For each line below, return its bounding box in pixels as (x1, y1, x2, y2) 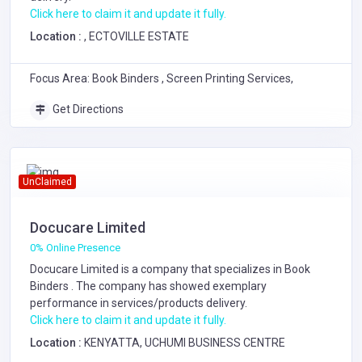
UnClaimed (22, 175, 72, 187)
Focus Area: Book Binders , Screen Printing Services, (30, 71, 293, 85)
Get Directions (50, 102, 124, 116)
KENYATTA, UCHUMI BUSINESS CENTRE (84, 335, 285, 349)
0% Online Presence (30, 241, 120, 254)
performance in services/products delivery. (30, 296, 247, 309)
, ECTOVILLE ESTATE (84, 29, 189, 43)
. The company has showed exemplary (71, 279, 267, 293)
